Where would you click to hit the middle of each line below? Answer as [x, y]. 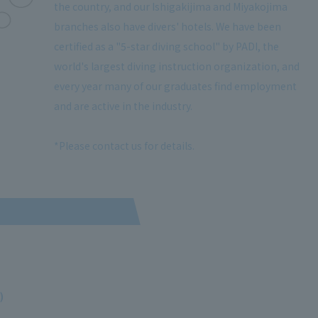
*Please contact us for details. [124, 145]
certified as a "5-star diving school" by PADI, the [166, 46]
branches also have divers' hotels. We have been [167, 26]
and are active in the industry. [123, 105]
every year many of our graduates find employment [175, 86]
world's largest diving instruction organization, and [176, 66]
